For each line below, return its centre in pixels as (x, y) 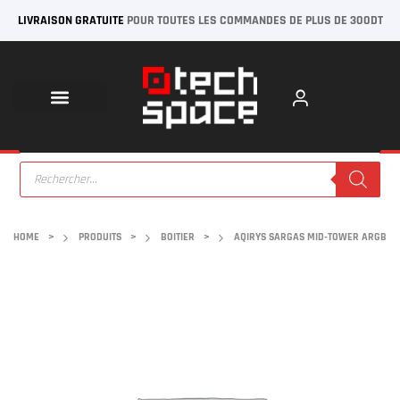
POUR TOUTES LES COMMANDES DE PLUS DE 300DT (253, 21)
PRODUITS (100, 237)
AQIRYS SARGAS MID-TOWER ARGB (310, 237)
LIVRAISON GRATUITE (71, 21)
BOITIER (178, 237)
